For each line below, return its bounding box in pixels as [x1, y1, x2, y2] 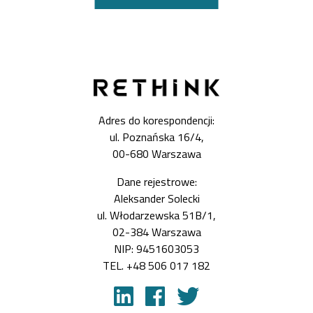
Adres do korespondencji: [99, 111, 214, 129]
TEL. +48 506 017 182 [103, 256, 210, 274]
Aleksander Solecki [113, 189, 200, 207]
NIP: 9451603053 [114, 240, 199, 257]
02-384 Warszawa [112, 223, 201, 240]
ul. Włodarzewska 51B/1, [97, 206, 216, 224]
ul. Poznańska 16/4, [109, 128, 204, 145]
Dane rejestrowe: [116, 173, 197, 190]
